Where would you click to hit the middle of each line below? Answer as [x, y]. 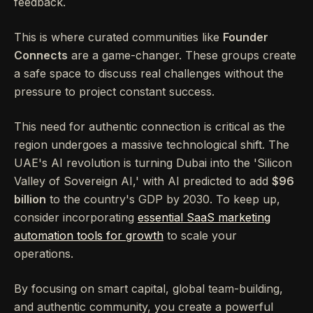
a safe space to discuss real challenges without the [149, 73]
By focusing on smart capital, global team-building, [148, 288]
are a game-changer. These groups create [182, 55]
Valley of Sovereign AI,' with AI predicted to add [143, 181]
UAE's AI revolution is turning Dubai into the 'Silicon [153, 162]
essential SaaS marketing [204, 217]
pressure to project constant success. [114, 91]
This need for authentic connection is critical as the [150, 126]
